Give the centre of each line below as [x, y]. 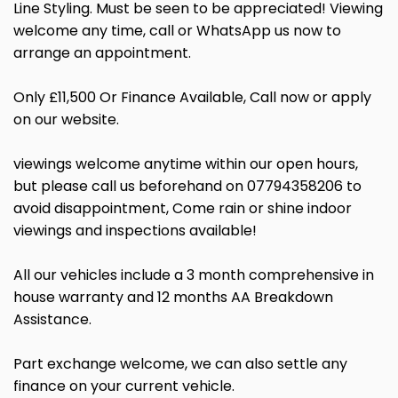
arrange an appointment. [102, 53]
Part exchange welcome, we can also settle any [180, 364]
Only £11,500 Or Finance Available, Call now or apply [192, 98]
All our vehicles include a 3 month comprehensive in [194, 275]
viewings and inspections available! [135, 231]
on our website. [66, 120]
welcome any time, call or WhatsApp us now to [177, 31]
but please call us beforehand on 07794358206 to [187, 187]
